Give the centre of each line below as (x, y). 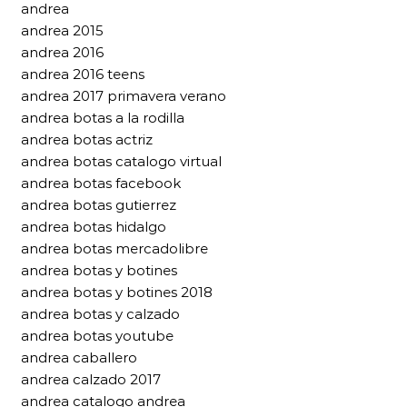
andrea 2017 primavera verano (124, 96)
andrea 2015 (62, 30)
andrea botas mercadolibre (114, 248)
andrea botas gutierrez (99, 205)
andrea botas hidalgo (94, 227)
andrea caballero (79, 357)
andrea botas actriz (87, 139)
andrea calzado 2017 (91, 379)
